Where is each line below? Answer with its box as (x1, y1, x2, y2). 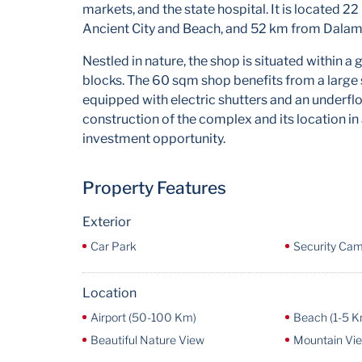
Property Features (82, 178, 226, 198)
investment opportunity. (82, 131, 225, 146)
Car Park (90, 239, 137, 253)
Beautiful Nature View (90, 333, 204, 347)
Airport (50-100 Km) (90, 310, 196, 324)
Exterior (82, 214, 131, 229)
